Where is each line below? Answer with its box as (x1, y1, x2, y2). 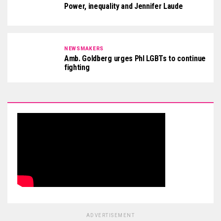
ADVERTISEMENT (86, 213, 135, 218)
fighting (64, 62, 90, 72)
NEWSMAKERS (64, 45, 104, 51)
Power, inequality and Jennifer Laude (64, 1, 183, 11)
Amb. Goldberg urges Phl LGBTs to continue (64, 53, 206, 63)
